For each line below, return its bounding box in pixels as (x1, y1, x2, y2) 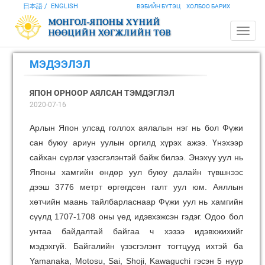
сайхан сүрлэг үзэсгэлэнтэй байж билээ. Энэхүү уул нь (30, 153, 243, 162)
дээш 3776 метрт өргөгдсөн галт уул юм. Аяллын (30, 182, 243, 192)
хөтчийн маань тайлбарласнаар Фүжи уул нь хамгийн (30, 197, 243, 206)
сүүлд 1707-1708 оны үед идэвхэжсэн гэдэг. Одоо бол (30, 212, 243, 221)
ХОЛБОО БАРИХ (186, 3, 230, 9)
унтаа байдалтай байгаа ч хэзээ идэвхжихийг (30, 227, 243, 236)
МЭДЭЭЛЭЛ (30, 58, 91, 70)
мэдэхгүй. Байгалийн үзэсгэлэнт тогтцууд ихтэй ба (30, 241, 243, 251)
